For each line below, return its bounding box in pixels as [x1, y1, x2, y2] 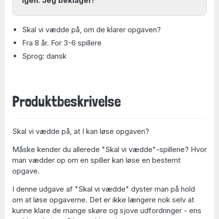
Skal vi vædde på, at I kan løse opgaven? [12, 126, 149, 136]
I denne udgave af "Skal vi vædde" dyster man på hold [12, 184, 195, 194]
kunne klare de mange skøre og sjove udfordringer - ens [12, 205, 201, 215]
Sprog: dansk [22, 51, 66, 61]
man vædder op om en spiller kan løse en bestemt [12, 155, 180, 165]
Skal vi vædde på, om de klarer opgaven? [22, 24, 161, 34]
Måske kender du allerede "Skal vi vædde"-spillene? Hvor [12, 144, 207, 154]
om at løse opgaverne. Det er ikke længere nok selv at [12, 195, 194, 204]
